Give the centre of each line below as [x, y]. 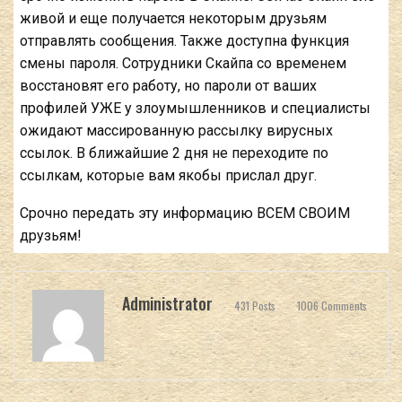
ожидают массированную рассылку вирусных [176, 131]
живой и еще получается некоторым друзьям [173, 19]
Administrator [167, 304]
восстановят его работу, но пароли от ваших [168, 86]
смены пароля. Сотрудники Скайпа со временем [183, 64]
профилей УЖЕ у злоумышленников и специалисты [195, 109]
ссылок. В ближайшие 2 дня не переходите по [174, 153]
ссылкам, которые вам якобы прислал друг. [168, 176]
